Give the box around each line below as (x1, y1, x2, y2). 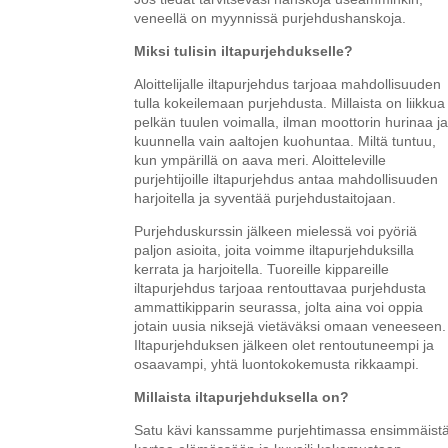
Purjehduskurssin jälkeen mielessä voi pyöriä (134, 222, 418, 239)
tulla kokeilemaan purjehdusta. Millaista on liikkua (134, 94, 446, 111)
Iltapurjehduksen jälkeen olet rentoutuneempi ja (134, 336, 435, 353)
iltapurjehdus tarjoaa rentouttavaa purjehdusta (134, 279, 427, 296)
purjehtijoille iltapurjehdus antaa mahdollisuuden (134, 170, 439, 187)
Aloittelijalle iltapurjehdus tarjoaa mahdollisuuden (134, 75, 442, 92)
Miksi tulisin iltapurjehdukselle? (134, 42, 354, 59)
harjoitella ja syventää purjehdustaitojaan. (134, 189, 397, 206)
